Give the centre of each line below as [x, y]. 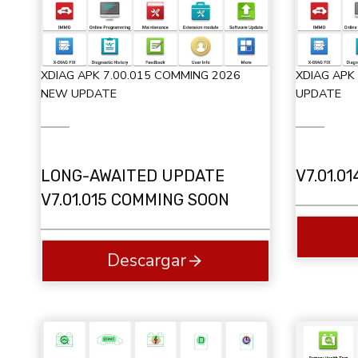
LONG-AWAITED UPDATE [133, 175]
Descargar [146, 261]
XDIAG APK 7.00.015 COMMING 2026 [141, 75]
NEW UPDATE [79, 93]
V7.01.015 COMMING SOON [135, 199]
